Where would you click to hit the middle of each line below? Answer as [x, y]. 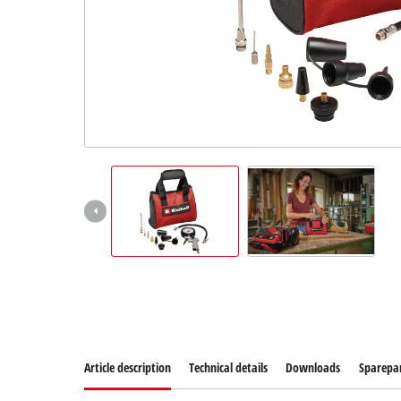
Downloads [313, 368]
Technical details [229, 368]
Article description [128, 368]
